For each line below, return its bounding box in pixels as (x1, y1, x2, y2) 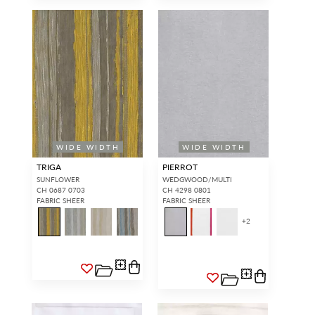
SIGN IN (138, 19, 180, 34)
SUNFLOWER (36, 174, 79, 184)
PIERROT (162, 160, 198, 173)
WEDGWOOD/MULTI (162, 174, 233, 184)
